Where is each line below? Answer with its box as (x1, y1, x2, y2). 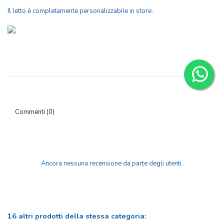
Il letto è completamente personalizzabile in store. (7, 6, 153, 16)
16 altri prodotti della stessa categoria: (7, 211, 146, 221)
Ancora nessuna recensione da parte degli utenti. (41, 159, 183, 168)
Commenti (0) (15, 107, 54, 117)
